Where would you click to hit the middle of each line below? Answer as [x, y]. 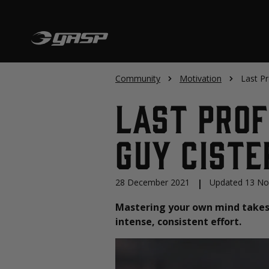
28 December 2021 [153, 182]
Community [138, 78]
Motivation [201, 78]
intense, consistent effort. [178, 222]
